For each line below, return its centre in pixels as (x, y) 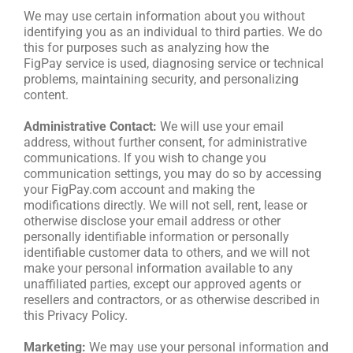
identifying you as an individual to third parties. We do (173, 32)
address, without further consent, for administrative (165, 142)
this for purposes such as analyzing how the (146, 47)
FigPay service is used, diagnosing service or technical (174, 63)
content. (46, 95)
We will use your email (220, 126)
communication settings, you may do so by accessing (173, 173)
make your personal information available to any (158, 268)
